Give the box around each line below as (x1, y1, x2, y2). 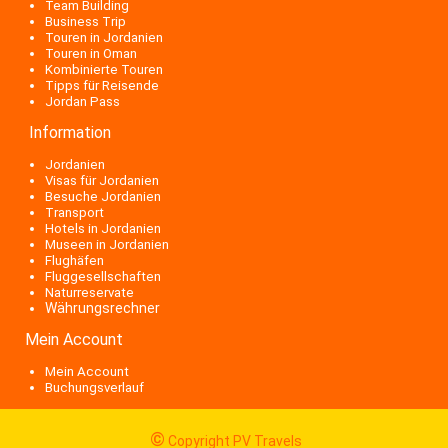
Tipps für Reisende (45, 78, 159, 93)
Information (29, 123, 111, 142)
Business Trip (45, 14, 126, 29)
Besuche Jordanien (45, 189, 161, 204)
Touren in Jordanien (45, 30, 163, 45)
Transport (45, 205, 104, 220)
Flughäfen (45, 253, 104, 268)
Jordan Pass (45, 94, 120, 109)
